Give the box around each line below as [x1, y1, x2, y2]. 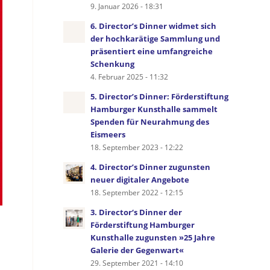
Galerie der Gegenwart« [90, 245, 184, 256]
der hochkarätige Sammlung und [90, 33, 221, 44]
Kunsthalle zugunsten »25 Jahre [90, 232, 216, 243]
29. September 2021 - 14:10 [90, 258, 184, 268]
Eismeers [90, 129, 126, 140]
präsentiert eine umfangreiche [90, 46, 213, 57]
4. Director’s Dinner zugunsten [90, 162, 211, 172]
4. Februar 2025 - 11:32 [90, 72, 169, 81]
